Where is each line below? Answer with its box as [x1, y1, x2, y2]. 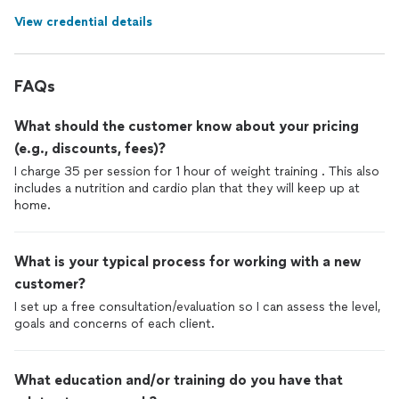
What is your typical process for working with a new [14, 253, 361, 270]
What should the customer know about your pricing [14, 118, 359, 134]
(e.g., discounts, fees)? [14, 140, 166, 157]
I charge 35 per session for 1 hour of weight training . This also [14, 164, 379, 179]
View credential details [14, 14, 152, 29]
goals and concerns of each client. [14, 316, 215, 331]
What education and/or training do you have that [14, 371, 343, 388]
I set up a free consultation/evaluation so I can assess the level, [14, 299, 380, 314]
